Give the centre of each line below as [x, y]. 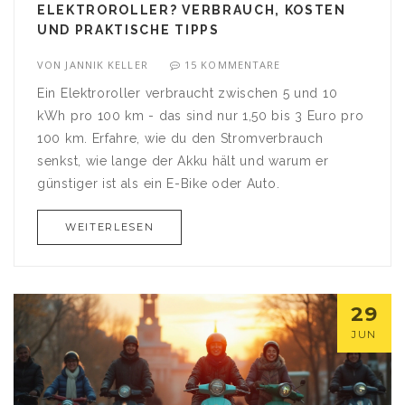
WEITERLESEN [110, 226]
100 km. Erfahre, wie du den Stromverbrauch [180, 138]
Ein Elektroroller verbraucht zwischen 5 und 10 [188, 93]
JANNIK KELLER [107, 64]
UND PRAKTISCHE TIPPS [128, 29]
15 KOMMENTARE [233, 64]
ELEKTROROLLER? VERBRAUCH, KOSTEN [192, 9]
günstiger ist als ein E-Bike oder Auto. [159, 183]
